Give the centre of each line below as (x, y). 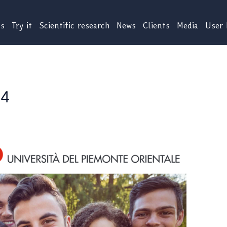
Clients (156, 25)
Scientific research (74, 25)
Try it (22, 25)
